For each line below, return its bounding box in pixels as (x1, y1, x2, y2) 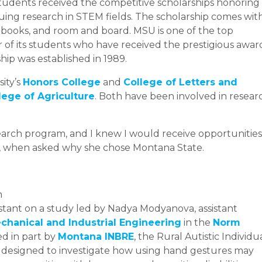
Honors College (23, 76, 101, 88)
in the (181, 216, 213, 228)
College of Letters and (123, 76, 237, 88)
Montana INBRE (58, 230, 134, 242)
